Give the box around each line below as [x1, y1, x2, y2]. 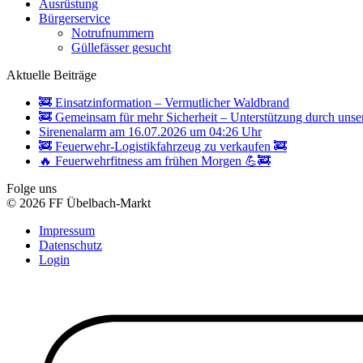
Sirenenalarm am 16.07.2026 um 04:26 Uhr [39, 124, 262, 139]
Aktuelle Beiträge [6, 67, 96, 82]
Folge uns [6, 181, 57, 195]
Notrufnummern [71, 25, 154, 40]
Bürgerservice [39, 11, 110, 25]
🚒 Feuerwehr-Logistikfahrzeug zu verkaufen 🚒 [39, 139, 287, 153]
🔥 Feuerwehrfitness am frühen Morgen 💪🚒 [39, 153, 271, 168]
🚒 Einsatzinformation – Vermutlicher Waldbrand [39, 95, 289, 109]
